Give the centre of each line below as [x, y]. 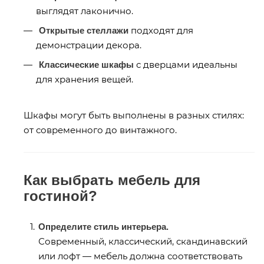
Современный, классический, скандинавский [143, 241]
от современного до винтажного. [100, 130]
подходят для [161, 30]
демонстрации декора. [89, 45]
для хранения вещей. [85, 79]
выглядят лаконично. [85, 11]
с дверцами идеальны [186, 64]
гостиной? [60, 196]
